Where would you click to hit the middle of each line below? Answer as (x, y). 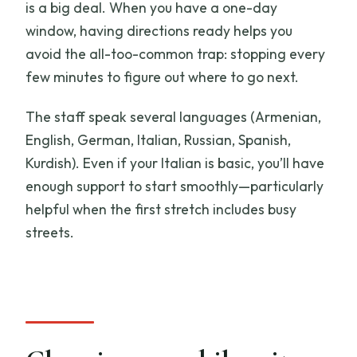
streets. (50, 232)
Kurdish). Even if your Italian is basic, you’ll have (175, 163)
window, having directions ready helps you (159, 30)
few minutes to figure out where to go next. (163, 76)
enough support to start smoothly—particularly (175, 186)
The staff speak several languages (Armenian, (174, 116)
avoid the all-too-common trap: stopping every (176, 53)
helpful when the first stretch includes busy (161, 209)
